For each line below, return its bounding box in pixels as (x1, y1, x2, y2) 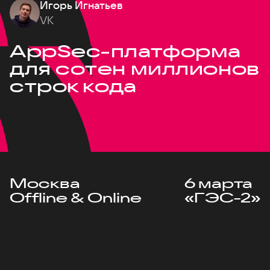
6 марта (184, 175, 253, 192)
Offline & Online (10, 189, 142, 206)
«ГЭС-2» (184, 189, 260, 206)
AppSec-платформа (10, 40, 241, 61)
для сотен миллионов (10, 58, 260, 79)
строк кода (10, 75, 137, 96)
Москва (10, 175, 80, 192)
